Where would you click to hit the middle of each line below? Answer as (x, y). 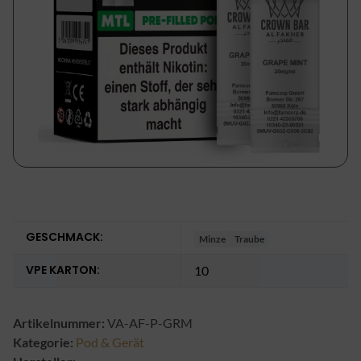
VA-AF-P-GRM (150, 322)
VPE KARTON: (63, 270)
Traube (250, 239)
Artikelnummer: (60, 322)
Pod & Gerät (110, 342)
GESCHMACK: (64, 237)
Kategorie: (44, 342)
